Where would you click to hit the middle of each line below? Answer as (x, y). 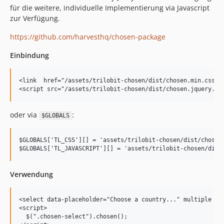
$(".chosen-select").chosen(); (73, 216)
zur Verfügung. (35, 18)
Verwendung (31, 174)
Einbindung (29, 55)
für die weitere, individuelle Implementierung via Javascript (110, 8)
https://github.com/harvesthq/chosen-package (88, 37)
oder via (24, 115)
